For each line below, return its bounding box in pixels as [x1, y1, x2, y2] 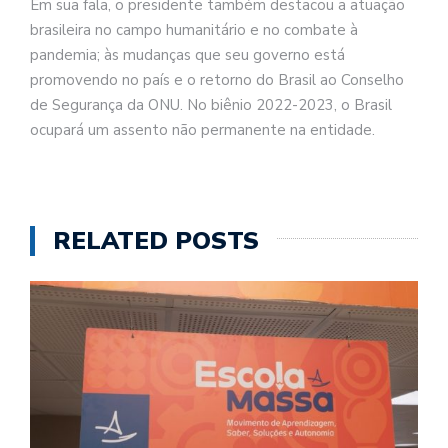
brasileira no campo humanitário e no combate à [30, 20, 358, 41]
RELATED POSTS [53, 224, 259, 257]
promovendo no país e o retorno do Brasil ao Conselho [30, 70, 404, 91]
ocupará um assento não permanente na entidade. [30, 120, 375, 141]
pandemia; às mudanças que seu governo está [30, 45, 345, 66]
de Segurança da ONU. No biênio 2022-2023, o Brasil [30, 95, 392, 116]
